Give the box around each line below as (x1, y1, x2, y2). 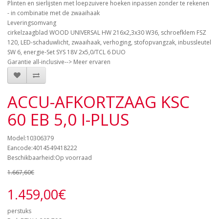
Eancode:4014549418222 (7, 144, 77, 153)
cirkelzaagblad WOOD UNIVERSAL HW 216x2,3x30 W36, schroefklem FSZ (7, 28, 206, 37)
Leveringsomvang (7, 19, 56, 27)
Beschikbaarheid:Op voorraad (7, 153, 92, 162)
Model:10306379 (7, 134, 54, 143)
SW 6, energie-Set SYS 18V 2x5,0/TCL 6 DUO (7, 48, 126, 57)
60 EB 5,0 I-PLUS (7, 109, 129, 131)
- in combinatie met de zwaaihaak (7, 9, 100, 18)
